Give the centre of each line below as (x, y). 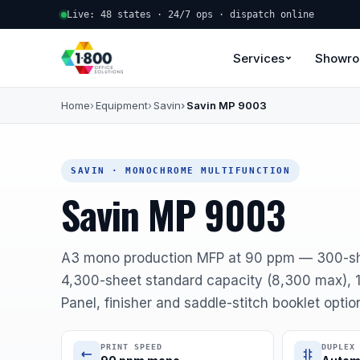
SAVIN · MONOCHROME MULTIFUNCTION (181, 171)
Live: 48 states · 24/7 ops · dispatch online (190, 14)
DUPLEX (338, 347)
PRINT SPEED (131, 347)
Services (259, 58)
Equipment (122, 105)
